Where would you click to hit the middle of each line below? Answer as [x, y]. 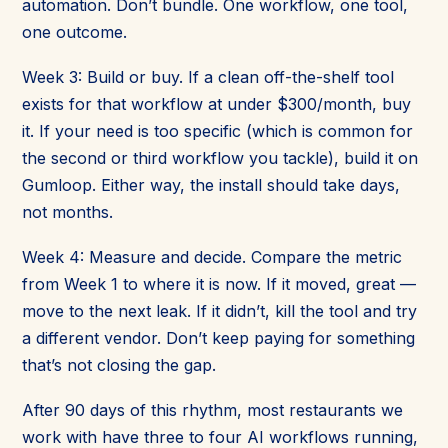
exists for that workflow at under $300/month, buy [216, 103]
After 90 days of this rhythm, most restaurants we [212, 409]
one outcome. [74, 31]
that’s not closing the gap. [119, 364]
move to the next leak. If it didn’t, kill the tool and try [219, 310]
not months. [67, 211]
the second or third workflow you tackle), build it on [220, 157]
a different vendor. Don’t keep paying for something [218, 337]
